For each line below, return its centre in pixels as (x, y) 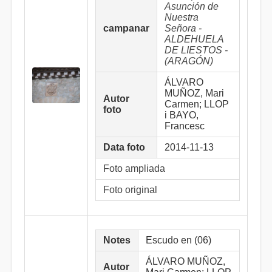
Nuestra (182, 17)
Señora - (183, 28)
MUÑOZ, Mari (194, 93)
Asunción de (192, 6)
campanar (126, 28)
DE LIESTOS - (196, 50)
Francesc (185, 126)
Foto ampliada (134, 168)
